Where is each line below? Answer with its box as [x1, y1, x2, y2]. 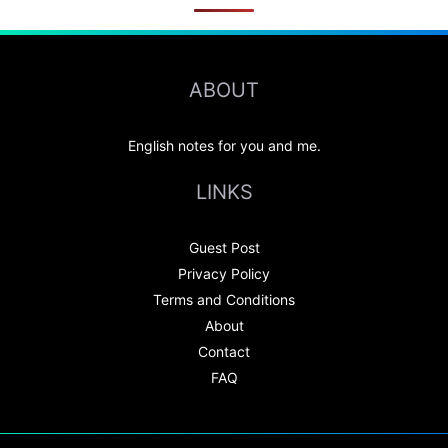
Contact [198, 343, 250, 361]
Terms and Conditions [153, 291, 295, 309]
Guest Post [188, 239, 260, 257]
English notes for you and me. [127, 137, 321, 155]
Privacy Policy [178, 265, 270, 283]
